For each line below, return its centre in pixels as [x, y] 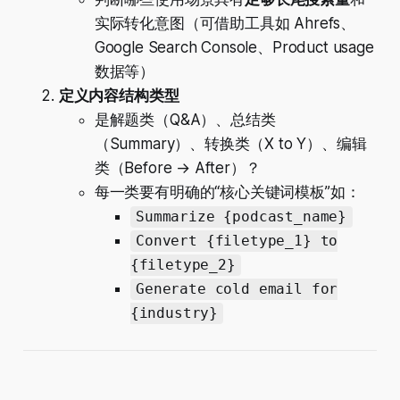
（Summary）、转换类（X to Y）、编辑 [230, 144]
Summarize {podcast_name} [242, 217]
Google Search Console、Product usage [234, 48]
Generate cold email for [237, 289]
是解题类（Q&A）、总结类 [185, 120]
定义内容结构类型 [119, 96]
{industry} [174, 313]
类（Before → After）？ [177, 168]
